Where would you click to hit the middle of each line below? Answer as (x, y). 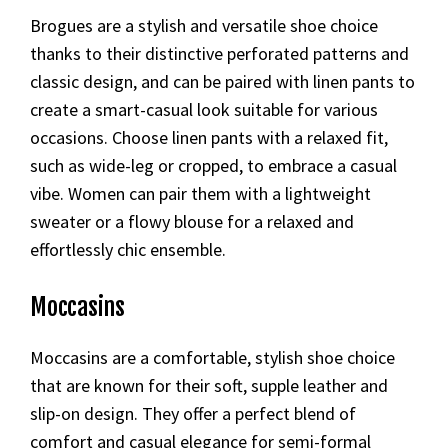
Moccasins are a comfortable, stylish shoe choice (212, 357)
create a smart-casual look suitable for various (204, 109)
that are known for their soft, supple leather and (209, 385)
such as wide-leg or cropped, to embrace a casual (213, 165)
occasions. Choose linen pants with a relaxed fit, (209, 137)
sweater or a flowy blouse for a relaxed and (192, 221)
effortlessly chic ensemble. (128, 249)
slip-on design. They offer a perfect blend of (193, 413)
